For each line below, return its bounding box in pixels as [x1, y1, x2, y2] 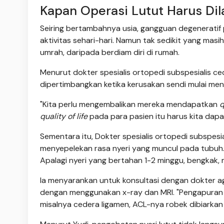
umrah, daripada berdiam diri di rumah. [40, 47, 179, 58]
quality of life [40, 111, 87, 122]
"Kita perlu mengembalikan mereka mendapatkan [40, 99, 219, 110]
